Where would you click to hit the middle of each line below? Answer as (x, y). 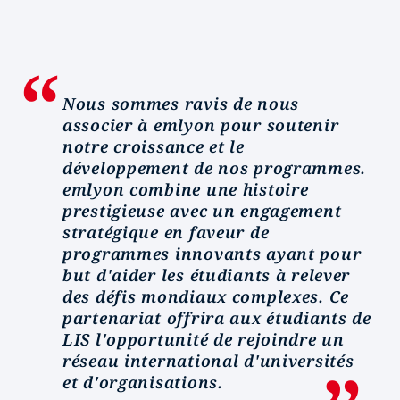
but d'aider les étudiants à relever (207, 275)
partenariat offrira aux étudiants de (217, 318)
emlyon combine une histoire (186, 189)
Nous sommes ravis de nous (181, 104)
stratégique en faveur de (166, 232)
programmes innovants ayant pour (212, 254)
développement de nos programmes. (215, 168)
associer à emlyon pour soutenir (201, 125)
